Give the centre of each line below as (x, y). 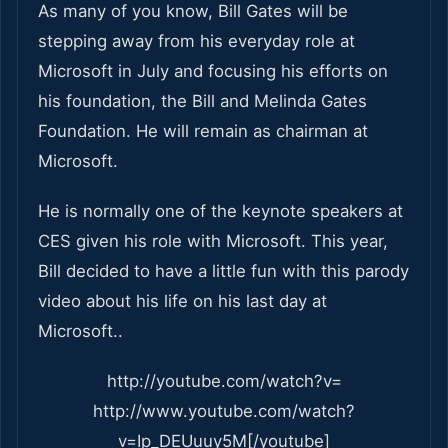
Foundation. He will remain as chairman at (203, 130)
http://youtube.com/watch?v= (224, 380)
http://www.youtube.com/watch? (224, 410)
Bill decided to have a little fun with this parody (223, 270)
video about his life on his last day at (182, 300)
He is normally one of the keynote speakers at (220, 210)
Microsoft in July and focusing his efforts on (213, 70)
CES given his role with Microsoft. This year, (213, 240)
